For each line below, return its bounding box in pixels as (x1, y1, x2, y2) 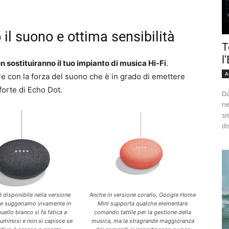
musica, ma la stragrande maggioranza (91, 217, 194, 225)
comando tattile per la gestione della (94, 209, 192, 216)
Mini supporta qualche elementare (98, 200, 188, 208)
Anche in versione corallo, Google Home (89, 191, 196, 199)
